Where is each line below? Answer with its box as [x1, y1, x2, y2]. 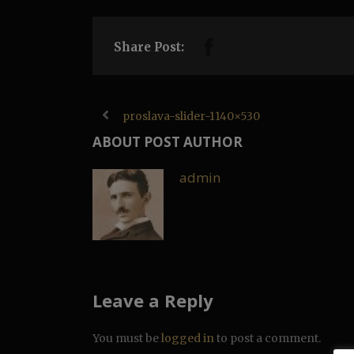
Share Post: [114, 40, 184, 55]
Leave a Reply [92, 288, 213, 312]
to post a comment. [214, 331, 321, 345]
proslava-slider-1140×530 [122, 109, 260, 123]
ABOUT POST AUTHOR [92, 133, 243, 151]
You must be [92, 331, 161, 345]
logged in [161, 331, 214, 345]
